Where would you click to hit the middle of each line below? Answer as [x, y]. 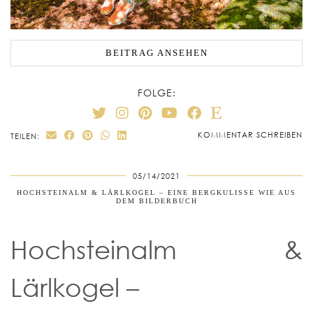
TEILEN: [27, 136]
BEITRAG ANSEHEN [156, 52]
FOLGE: [156, 93]
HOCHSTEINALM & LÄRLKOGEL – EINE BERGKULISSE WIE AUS [156, 193]
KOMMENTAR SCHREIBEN [250, 135]
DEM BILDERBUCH [156, 201]
